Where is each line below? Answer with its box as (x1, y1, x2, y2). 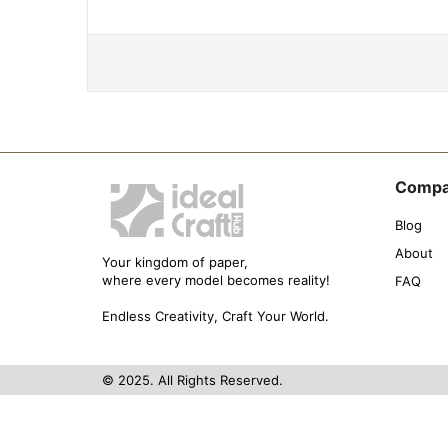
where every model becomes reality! (102, 272, 330, 288)
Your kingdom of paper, (102, 254, 248, 270)
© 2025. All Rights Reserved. (102, 372, 283, 388)
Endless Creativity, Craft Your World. (102, 308, 329, 324)
